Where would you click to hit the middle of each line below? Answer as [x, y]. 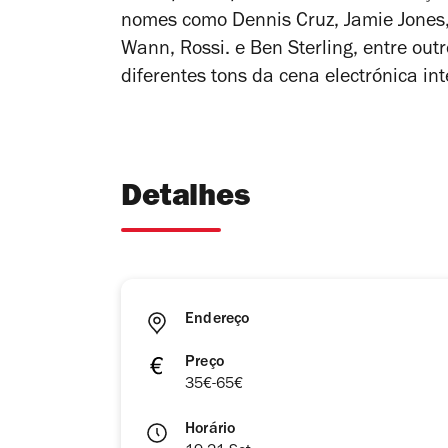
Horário [210, 430]
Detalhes [185, 200]
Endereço [217, 320]
